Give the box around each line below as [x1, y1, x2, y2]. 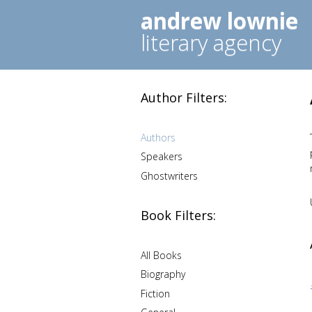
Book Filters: [141, 207, 216, 224]
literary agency [141, 28, 281, 57]
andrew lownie [141, 6, 298, 36]
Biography [141, 267, 185, 281]
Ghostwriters [141, 169, 198, 182]
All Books [141, 248, 182, 262]
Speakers [141, 150, 182, 163]
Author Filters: [141, 89, 227, 106]
